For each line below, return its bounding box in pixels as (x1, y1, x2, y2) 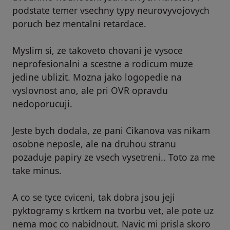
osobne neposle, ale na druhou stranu (12, 138, 176, 150)
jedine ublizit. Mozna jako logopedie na (12, 71, 182, 84)
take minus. (12, 164, 62, 177)
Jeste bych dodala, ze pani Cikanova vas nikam (12, 124, 210, 137)
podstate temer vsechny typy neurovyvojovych (12, 4, 209, 17)
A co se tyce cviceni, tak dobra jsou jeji (12, 191, 175, 204)
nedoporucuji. (12, 98, 72, 110)
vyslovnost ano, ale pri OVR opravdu (12, 84, 168, 97)
